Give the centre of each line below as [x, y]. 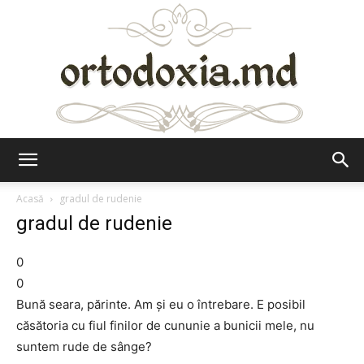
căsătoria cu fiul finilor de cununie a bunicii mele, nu [165, 325]
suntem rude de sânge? [84, 347]
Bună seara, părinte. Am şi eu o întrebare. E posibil [161, 304]
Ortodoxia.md [218, 173]
